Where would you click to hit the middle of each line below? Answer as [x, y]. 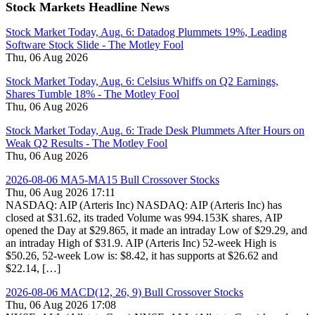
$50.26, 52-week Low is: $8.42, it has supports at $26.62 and [142, 256]
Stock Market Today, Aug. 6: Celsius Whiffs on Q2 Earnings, [142, 81]
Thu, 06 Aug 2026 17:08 [61, 305]
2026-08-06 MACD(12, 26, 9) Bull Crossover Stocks [124, 292]
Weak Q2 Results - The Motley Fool [86, 143]
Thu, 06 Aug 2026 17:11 [60, 192]
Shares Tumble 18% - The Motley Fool [92, 94]
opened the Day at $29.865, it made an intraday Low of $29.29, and [156, 230]
